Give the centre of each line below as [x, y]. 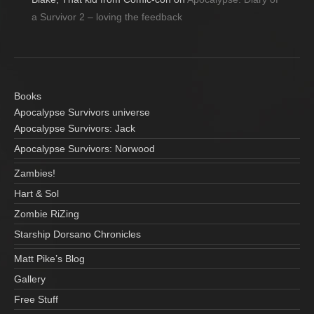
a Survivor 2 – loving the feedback [107, 16]
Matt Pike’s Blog [49, 258]
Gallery [30, 279]
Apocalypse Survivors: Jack [75, 128]
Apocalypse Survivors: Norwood [84, 148]
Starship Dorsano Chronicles [77, 234]
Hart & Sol [36, 193]
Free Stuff [36, 299]
